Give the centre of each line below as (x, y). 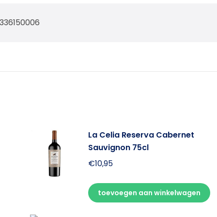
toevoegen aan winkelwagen (149, 193)
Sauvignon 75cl (118, 147)
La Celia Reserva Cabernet (141, 135)
